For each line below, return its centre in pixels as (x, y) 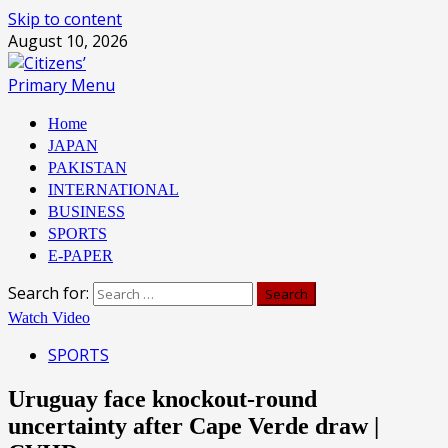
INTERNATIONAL (113, 189)
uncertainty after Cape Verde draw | (193, 425)
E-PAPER (80, 255)
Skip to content (65, 19)
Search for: (48, 293)
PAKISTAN (87, 167)
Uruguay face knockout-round (162, 398)
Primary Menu (61, 85)
